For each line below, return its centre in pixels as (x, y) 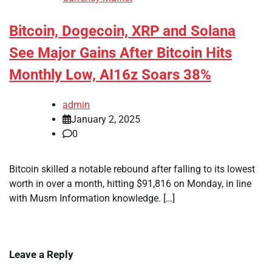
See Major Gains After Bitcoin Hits (121, 53)
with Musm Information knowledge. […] (92, 199)
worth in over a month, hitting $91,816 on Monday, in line (130, 184)
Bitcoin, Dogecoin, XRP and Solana (122, 31)
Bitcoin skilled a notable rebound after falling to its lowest (132, 169)
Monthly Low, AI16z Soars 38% (110, 75)
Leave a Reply (41, 255)
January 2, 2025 (106, 120)
